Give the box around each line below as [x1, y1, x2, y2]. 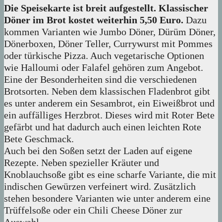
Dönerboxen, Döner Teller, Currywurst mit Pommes [4, 38, 213, 50]
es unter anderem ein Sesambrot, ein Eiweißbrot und [4, 98, 215, 109]
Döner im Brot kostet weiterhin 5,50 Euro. [4, 14, 183, 26]
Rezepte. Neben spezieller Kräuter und [4, 157, 159, 168]
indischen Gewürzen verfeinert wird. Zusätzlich [4, 181, 196, 192]
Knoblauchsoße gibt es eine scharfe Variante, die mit [4, 169, 216, 180]
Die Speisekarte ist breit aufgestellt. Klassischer [4, 2, 208, 14]
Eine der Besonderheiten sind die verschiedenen [4, 74, 197, 85]
